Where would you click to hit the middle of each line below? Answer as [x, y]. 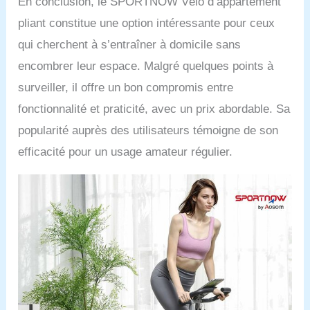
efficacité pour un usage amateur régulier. [126, 152]
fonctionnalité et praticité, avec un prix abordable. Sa [154, 109]
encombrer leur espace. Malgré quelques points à [146, 66]
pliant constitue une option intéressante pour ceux [147, 24]
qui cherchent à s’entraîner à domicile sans [130, 45]
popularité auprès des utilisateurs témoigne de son [148, 131]
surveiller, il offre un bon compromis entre [126, 88]
